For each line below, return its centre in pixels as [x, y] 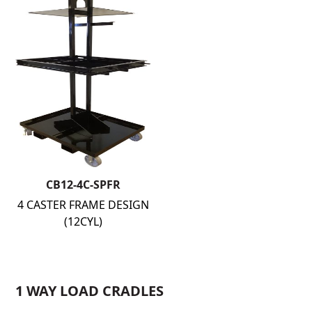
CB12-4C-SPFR [83, 184]
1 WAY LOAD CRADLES [90, 291]
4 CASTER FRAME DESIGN [83, 204]
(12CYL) [83, 221]
